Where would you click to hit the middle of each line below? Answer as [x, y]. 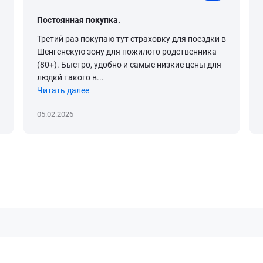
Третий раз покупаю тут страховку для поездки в [131, 39]
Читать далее [63, 91]
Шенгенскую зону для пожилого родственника [127, 52]
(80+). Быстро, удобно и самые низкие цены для [129, 65]
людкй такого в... [70, 78]
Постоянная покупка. [78, 20]
